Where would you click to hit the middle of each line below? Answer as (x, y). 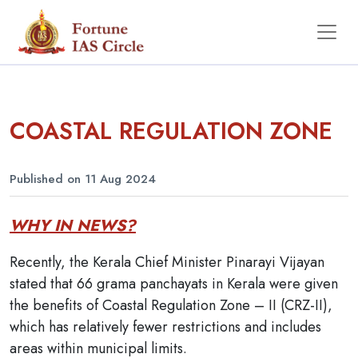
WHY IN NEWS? (73, 226)
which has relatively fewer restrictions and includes (165, 327)
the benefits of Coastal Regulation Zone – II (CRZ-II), (171, 305)
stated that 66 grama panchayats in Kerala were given (174, 284)
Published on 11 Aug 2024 (83, 179)
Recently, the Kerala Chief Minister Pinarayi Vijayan (167, 262)
